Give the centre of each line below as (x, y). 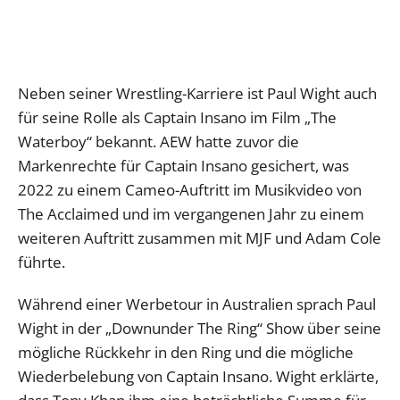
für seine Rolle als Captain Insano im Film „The (177, 118)
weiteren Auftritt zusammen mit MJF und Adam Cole (200, 238)
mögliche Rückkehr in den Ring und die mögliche (186, 353)
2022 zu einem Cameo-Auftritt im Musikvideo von (190, 190)
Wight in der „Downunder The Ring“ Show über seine (200, 329)
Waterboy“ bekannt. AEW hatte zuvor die (158, 142)
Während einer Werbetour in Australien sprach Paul (197, 304)
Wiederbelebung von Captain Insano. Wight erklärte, (198, 377)
